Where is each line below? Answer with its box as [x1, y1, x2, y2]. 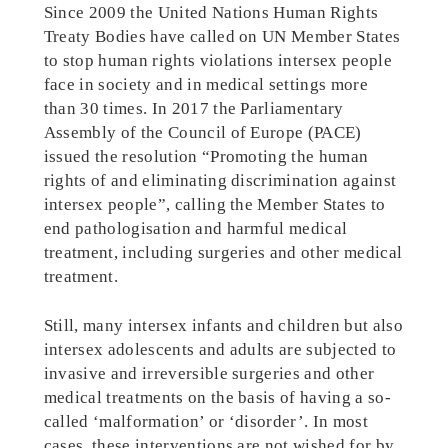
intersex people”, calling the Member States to [43, 195, 386, 215]
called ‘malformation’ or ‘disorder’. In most [43, 412, 368, 432]
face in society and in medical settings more [43, 75, 368, 95]
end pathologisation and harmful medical [43, 219, 348, 239]
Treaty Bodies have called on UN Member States [43, 27, 401, 47]
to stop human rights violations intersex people [43, 51, 392, 71]
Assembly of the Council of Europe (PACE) [43, 123, 362, 143]
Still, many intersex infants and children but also [43, 316, 403, 336]
